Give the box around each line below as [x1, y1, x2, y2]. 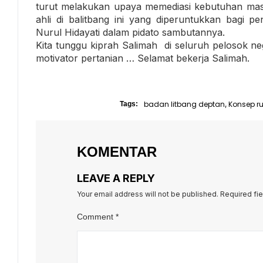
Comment [77, 211, 116, 221]
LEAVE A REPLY [77, 171, 155, 184]
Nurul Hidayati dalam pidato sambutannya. [36, 26, 225, 38]
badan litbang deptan [143, 99, 225, 109]
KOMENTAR [77, 143, 157, 160]
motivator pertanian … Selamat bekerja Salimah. [36, 52, 249, 64]
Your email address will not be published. [77, 189, 218, 198]
